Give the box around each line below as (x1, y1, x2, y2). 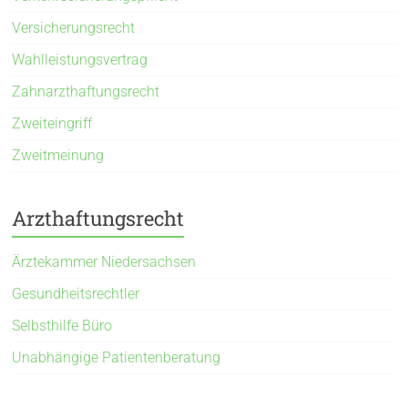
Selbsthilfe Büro (12, 316, 113, 334)
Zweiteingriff (12, 114, 93, 132)
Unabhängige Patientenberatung (12, 348, 221, 366)
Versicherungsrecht (12, 18, 136, 36)
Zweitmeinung (12, 146, 105, 164)
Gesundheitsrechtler (12, 284, 140, 302)
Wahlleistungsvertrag (12, 50, 148, 68)
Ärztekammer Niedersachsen (12, 252, 197, 270)
